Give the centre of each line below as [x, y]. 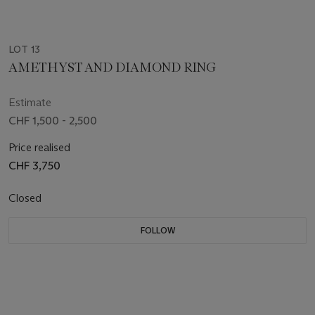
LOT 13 [24, 49]
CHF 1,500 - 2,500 [53, 120]
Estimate [30, 102]
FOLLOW [157, 230]
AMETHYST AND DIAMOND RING [112, 67]
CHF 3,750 [34, 165]
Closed [26, 198]
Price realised [39, 147]
